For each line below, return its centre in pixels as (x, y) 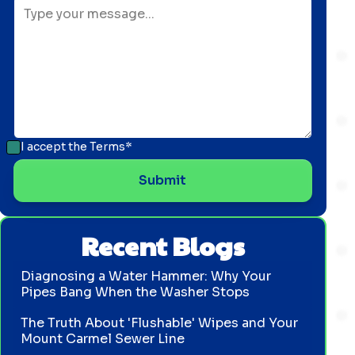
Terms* (111, 147)
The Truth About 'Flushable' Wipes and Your (160, 323)
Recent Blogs (162, 245)
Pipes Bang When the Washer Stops (136, 292)
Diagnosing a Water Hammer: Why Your (146, 276)
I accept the (55, 147)
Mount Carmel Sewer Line (103, 338)
